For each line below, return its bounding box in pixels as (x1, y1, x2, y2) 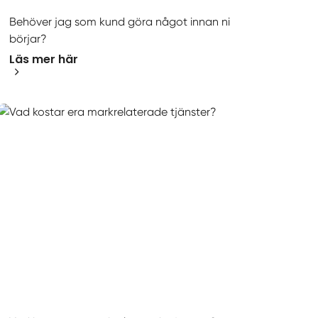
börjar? (9, 32, 48, 46)
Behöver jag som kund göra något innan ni (9, 15, 231, 29)
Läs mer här (9, 50, 79, 67)
